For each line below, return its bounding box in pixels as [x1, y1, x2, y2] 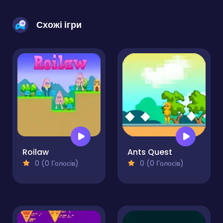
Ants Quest [127, 146, 172, 158]
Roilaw [22, 146, 49, 158]
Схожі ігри [36, 18, 82, 31]
